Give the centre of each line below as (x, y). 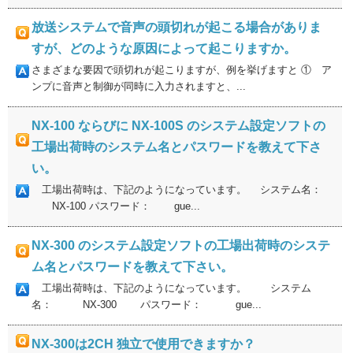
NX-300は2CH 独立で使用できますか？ (143, 344)
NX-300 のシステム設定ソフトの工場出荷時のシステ (181, 245)
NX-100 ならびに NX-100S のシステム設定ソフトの (178, 126)
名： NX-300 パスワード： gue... (147, 305)
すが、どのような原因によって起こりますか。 (164, 48)
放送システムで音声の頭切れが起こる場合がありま (176, 27)
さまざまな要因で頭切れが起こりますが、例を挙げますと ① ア (182, 70)
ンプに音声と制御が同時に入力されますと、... (139, 86)
